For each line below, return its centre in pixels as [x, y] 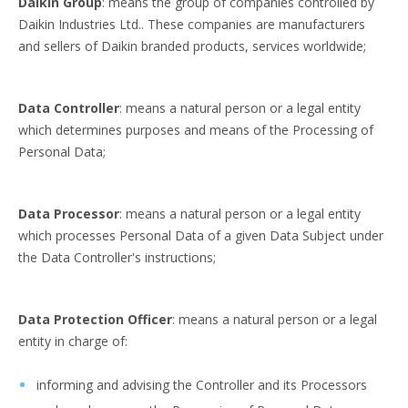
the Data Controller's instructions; [117, 257]
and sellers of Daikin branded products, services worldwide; [192, 46]
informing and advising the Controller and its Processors [202, 385]
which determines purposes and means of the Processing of [196, 130]
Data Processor [69, 214]
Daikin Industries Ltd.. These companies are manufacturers [192, 24]
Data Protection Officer [95, 319]
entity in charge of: [75, 341]
